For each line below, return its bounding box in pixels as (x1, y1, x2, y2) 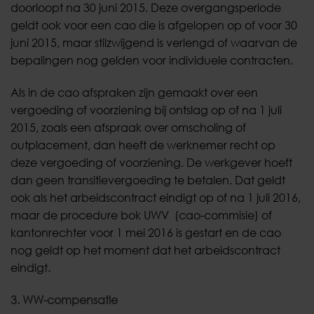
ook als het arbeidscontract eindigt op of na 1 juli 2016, (11, 190, 301, 205)
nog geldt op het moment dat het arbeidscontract (11, 243, 280, 257)
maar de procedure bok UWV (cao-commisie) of (11, 207, 272, 222)
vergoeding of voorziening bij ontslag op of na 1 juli (11, 102, 282, 117)
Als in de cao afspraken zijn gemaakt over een (11, 85, 258, 100)
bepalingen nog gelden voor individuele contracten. (11, 53, 293, 67)
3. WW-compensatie (11, 292, 118, 307)
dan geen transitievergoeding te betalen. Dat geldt (11, 172, 285, 187)
